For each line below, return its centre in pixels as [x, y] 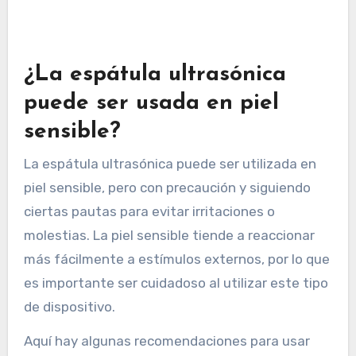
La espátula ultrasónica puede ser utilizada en [170, 163]
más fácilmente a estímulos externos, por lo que [176, 259]
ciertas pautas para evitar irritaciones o [149, 211]
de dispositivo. [69, 306]
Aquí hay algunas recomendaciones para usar [166, 341]
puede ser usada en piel [151, 104]
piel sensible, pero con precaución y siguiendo [167, 187]
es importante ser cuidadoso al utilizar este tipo [176, 282]
